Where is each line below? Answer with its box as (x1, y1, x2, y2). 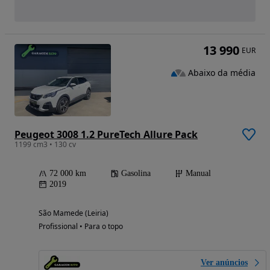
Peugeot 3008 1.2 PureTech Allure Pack (14, 128, 198, 142)
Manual (186, 169, 211, 178)
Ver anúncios (201, 258, 248, 268)
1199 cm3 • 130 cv (14, 139, 76, 150)
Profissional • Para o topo (39, 221, 123, 232)
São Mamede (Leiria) (39, 208, 108, 219)
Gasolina (121, 169, 151, 178)
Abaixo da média (188, 66, 256, 78)
